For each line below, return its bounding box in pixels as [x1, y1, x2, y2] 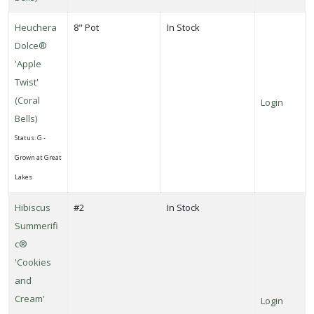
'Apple [15, 57, 41, 70]
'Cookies [15, 255, 51, 268]
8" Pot [74, 20, 99, 34]
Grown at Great [15, 152, 62, 162]
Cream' [15, 292, 45, 305]
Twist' [15, 75, 39, 88]
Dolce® [15, 39, 47, 52]
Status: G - [15, 132, 46, 142]
